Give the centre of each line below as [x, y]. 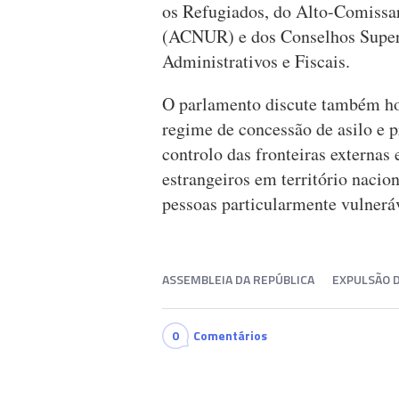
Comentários [230, 336]
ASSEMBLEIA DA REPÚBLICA [238, 280]
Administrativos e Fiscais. [256, 61]
